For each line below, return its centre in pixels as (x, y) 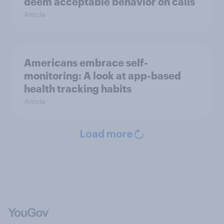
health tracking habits (78, 89)
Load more (106, 135)
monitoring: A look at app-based (102, 76)
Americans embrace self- (86, 63)
